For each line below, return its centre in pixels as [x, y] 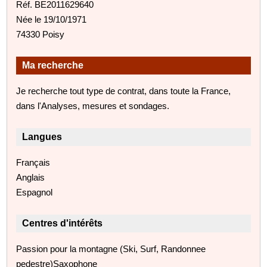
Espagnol [35, 192]
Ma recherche [53, 65]
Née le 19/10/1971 [52, 19]
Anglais [31, 177]
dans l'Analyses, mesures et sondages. [93, 105]
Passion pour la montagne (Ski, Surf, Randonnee [111, 249]
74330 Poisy [41, 34]
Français [33, 162]
